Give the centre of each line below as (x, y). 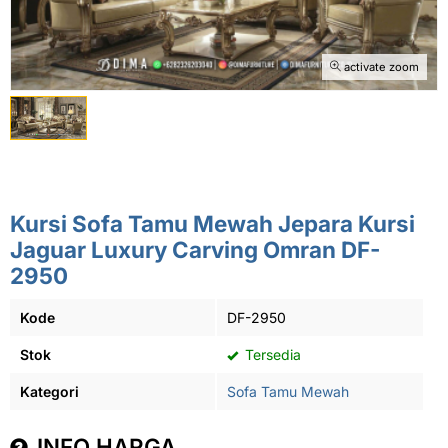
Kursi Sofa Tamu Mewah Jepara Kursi (212, 223)
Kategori (49, 391)
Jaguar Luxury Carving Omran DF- (195, 249)
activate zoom (380, 67)
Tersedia (271, 354)
